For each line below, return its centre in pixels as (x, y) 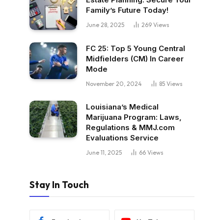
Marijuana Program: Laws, (134, 117)
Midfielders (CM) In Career (135, 59)
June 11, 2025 (104, 153)
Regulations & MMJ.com (130, 128)
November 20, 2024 (114, 84)
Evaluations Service (122, 138)
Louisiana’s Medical (122, 107)
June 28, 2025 (105, 25)
